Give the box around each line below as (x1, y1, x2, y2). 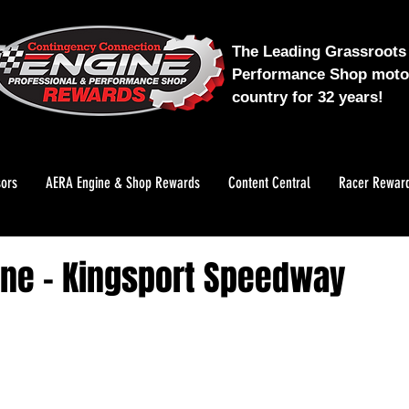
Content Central (228, 173, 310, 192)
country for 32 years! (232, 89, 383, 106)
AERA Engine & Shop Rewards (46, 173, 200, 192)
